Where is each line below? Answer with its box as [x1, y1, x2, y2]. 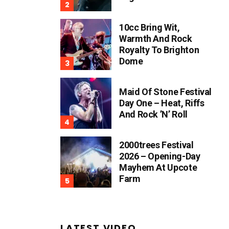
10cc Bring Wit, [119, 22, 180, 33]
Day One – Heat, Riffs [119, 98, 204, 108]
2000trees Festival [119, 140, 194, 150]
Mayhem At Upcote [119, 162, 197, 173]
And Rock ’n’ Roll [119, 109, 188, 120]
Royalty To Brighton [119, 44, 199, 55]
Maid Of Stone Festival [119, 86, 212, 97]
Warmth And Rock [119, 33, 192, 44]
